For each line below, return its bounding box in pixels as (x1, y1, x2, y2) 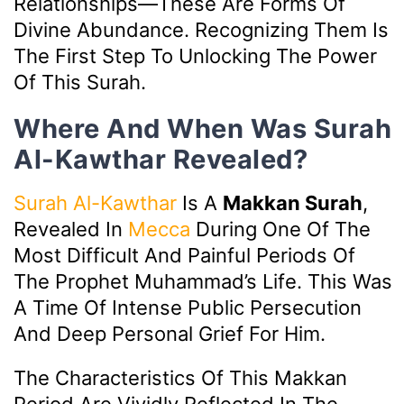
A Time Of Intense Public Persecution (14, 296, 362, 320)
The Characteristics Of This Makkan (14, 366, 347, 390)
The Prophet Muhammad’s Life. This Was (14, 270, 392, 294)
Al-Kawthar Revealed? (14, 142, 308, 175)
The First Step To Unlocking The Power (14, 43, 377, 68)
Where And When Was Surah (14, 112, 391, 144)
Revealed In (14, 217, 128, 242)
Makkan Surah (223, 191, 363, 216)
